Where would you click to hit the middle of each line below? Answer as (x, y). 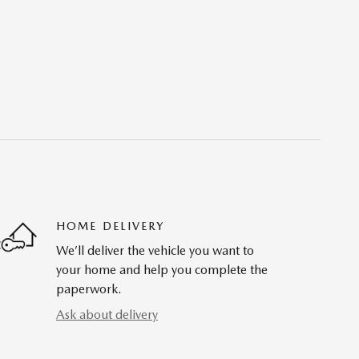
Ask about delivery (107, 315)
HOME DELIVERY (111, 226)
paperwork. (89, 289)
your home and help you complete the (162, 270)
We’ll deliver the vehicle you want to (155, 251)
